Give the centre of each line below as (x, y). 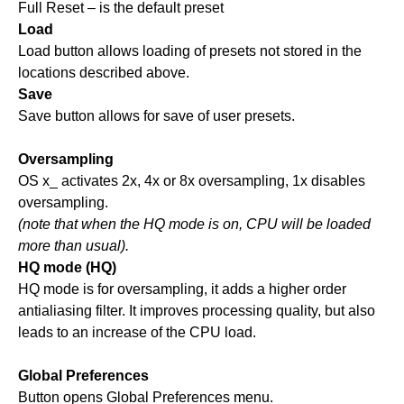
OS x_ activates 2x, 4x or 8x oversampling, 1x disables (192, 180)
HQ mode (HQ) (67, 267)
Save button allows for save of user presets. (156, 115)
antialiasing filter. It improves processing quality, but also (197, 310)
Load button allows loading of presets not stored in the (190, 50)
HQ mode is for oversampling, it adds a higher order (182, 289)
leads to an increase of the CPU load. (137, 332)
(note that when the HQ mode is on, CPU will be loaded (194, 224)
